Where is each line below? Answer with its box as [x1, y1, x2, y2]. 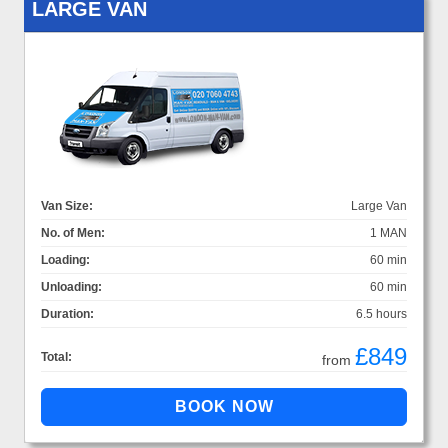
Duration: [41, 307, 94, 322]
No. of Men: [41, 226, 105, 241]
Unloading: [41, 280, 102, 295]
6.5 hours [356, 307, 407, 322]
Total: [41, 350, 72, 365]
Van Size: [41, 199, 93, 214]
